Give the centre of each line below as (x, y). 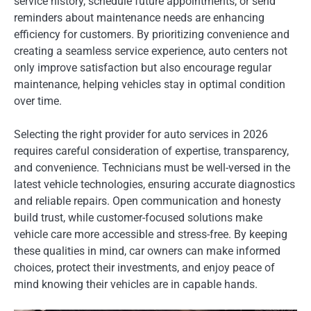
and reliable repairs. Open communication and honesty (148, 201)
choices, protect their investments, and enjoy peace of (144, 267)
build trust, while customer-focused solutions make (138, 217)
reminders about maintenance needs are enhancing (139, 17)
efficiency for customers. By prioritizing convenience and (152, 34)
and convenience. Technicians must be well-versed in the (152, 167)
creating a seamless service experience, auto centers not (151, 51)
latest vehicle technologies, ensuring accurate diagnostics (154, 184)
